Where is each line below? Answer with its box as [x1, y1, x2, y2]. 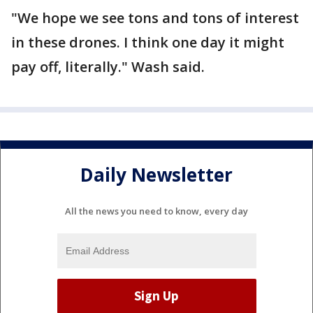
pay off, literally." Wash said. [11, 57, 205, 76]
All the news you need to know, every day [65, 204, 248, 217]
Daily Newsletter [80, 162, 233, 188]
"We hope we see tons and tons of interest [11, 8, 299, 27]
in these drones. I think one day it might [11, 33, 284, 52]
